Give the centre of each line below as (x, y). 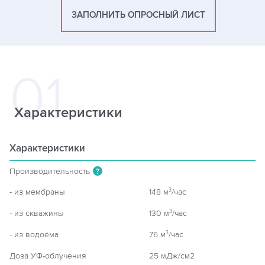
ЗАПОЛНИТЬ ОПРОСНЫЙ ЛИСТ (138, 15)
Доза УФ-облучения (48, 256)
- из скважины (37, 213)
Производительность (50, 171)
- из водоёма (34, 235)
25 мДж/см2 (172, 256)
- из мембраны (37, 192)
